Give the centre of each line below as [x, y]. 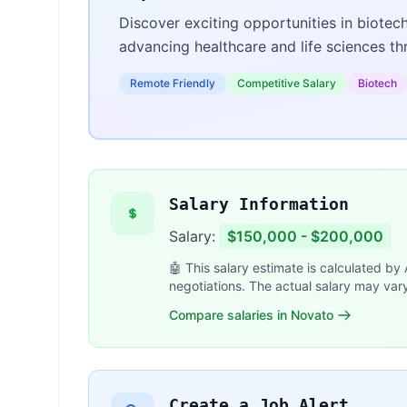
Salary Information [259, 204]
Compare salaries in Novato [251, 315]
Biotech [377, 84]
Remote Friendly [173, 84]
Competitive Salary [287, 84]
